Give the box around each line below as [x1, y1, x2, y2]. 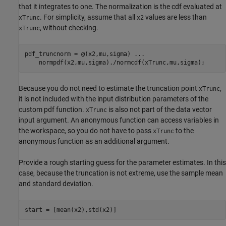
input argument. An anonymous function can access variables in [19, 116, 219, 125]
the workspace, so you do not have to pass [19, 127, 153, 135]
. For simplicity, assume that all [40, 13, 137, 22]
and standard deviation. [19, 180, 93, 188]
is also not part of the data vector [107, 105, 212, 114]
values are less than [144, 13, 207, 22]
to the [174, 127, 194, 135]
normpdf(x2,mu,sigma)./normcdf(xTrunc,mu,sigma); [24, 59, 205, 66]
